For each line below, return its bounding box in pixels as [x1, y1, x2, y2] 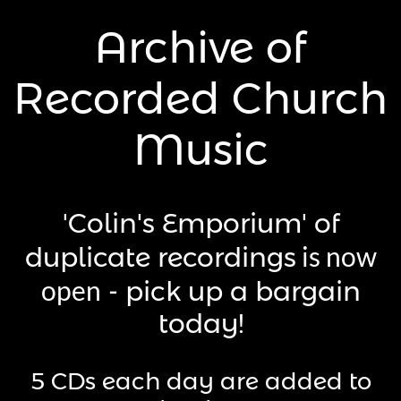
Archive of [95, 21, 306, 73]
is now [295, 240, 377, 272]
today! [158, 307, 243, 340]
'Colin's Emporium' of [62, 207, 339, 240]
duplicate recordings [24, 241, 296, 274]
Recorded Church [13, 73, 388, 124]
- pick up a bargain [100, 275, 361, 308]
